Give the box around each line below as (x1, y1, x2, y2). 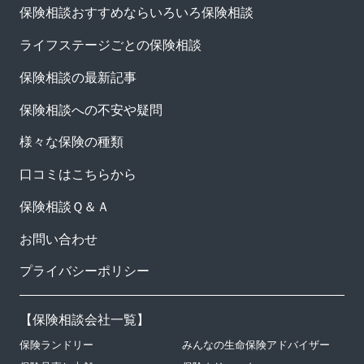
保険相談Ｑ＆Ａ (19, 198, 110, 214)
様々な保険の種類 (19, 134, 123, 149)
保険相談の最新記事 (19, 69, 136, 84)
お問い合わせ (19, 231, 97, 246)
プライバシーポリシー (19, 263, 149, 279)
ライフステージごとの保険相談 (19, 37, 201, 53)
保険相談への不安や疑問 (19, 102, 162, 117)
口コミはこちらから (19, 167, 136, 182)
